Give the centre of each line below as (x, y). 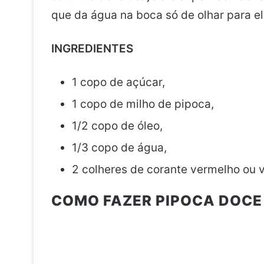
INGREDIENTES (92, 49)
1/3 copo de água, (119, 148)
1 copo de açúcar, (118, 82)
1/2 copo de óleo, (117, 126)
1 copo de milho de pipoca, (143, 104)
